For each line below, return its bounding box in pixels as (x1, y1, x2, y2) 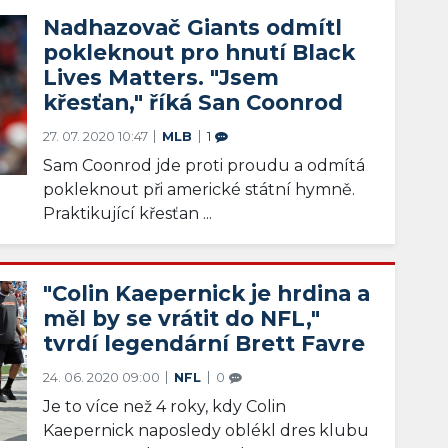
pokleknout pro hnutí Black (43, 38, 356, 65)
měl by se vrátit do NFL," (43, 304, 321, 331)
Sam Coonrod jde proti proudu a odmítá (43, 155, 366, 175)
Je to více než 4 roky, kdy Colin (43, 396, 287, 416)
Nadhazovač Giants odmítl (43, 13, 343, 40)
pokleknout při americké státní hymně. (43, 179, 356, 199)
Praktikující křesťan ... (43, 203, 213, 223)
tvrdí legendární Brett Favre (43, 329, 366, 356)
